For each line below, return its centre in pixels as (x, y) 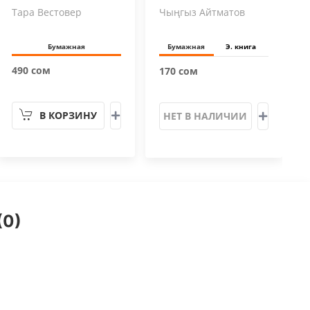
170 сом (178, 71)
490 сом (31, 70)
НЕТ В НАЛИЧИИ (206, 116)
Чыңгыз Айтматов (202, 12)
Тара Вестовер (46, 12)
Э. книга (241, 46)
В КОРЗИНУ (68, 115)
